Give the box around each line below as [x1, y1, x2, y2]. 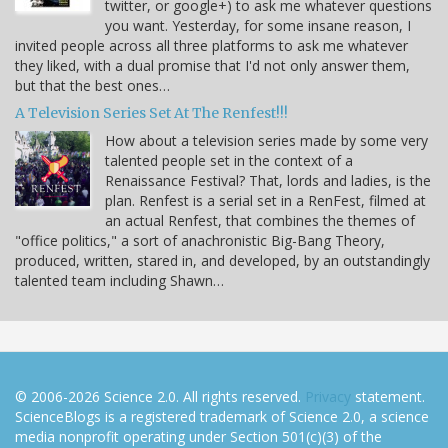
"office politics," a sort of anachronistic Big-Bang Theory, [15, 230, 385, 250]
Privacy [305, 386, 351, 406]
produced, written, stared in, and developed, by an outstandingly [15, 250, 430, 270]
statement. [351, 386, 425, 406]
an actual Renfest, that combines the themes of [105, 210, 415, 230]
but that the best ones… [15, 75, 170, 95]
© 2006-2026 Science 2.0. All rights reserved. [15, 386, 305, 406]
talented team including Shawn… [15, 270, 224, 290]
